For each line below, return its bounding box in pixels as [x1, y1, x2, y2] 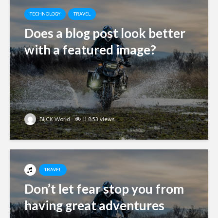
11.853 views [83, 115, 114, 123]
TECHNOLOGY [30, 11, 60, 17]
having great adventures [24, 198, 164, 213]
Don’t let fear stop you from [24, 181, 184, 197]
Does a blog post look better [24, 25, 185, 41]
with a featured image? [24, 42, 156, 57]
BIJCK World [38, 115, 70, 123]
